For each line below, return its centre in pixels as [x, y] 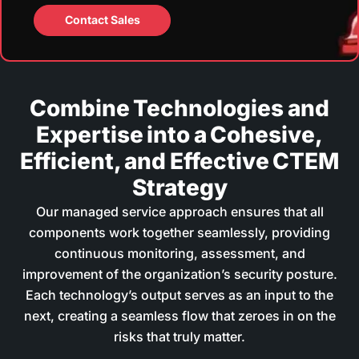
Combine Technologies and [179, 108]
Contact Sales [102, 20]
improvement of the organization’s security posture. [179, 274]
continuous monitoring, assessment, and [179, 253]
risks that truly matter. [179, 336]
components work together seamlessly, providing [179, 232]
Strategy [179, 187]
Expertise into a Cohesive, [179, 134]
